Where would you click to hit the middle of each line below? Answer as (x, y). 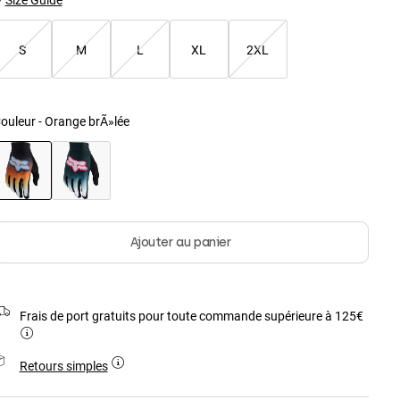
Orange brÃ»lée (87, 121)
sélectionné (52, 209)
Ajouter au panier (180, 243)
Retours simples (63, 366)
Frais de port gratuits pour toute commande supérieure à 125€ (191, 316)
